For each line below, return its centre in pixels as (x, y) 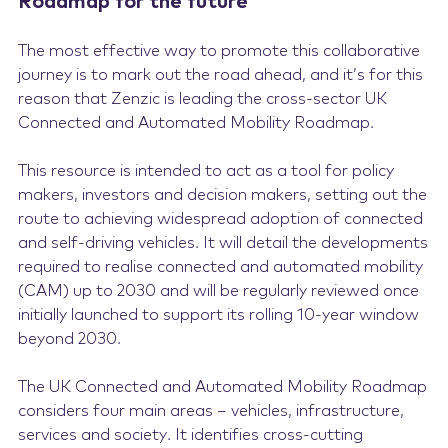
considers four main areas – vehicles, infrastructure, (210, 411)
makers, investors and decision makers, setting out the (222, 195)
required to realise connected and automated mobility (220, 267)
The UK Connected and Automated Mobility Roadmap (222, 387)
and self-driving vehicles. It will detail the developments (222, 243)
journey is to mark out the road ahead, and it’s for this (220, 75)
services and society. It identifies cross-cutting (190, 435)
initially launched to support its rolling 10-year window (218, 315)
